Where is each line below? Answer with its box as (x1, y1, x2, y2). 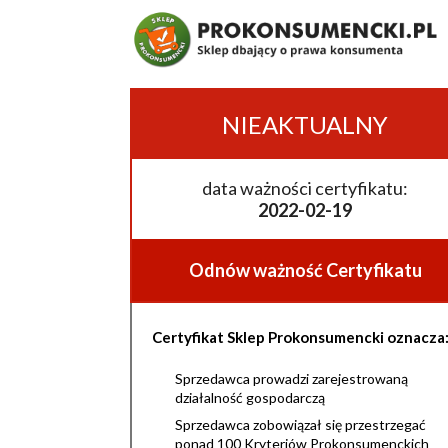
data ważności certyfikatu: (202, 177, 408, 199)
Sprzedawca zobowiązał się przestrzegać (175, 416, 426, 433)
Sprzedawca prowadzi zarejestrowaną (175, 370, 408, 387)
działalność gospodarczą (175, 389, 325, 406)
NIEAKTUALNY (222, 110, 388, 139)
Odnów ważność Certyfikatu (188, 259, 422, 281)
